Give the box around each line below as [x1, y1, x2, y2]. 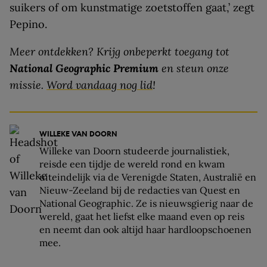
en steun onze [159, 61, 229, 76]
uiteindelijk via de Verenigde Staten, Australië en [39, 171, 256, 184]
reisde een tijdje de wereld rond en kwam [39, 158, 225, 170]
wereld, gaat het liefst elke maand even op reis [39, 210, 244, 223]
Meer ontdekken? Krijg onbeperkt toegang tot [10, 45, 229, 59]
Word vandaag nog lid [46, 78, 153, 92]
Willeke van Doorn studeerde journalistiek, [39, 145, 229, 157]
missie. [10, 78, 46, 92]
